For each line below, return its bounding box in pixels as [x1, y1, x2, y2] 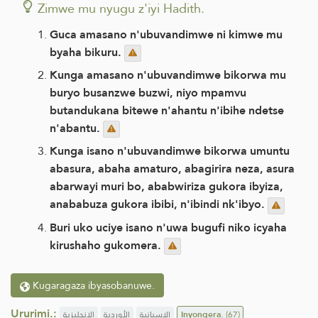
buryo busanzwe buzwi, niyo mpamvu [50, 82, 246, 104]
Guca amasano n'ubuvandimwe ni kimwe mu [50, 23, 283, 45]
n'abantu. [50, 118, 103, 139]
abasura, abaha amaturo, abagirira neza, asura [50, 158, 295, 180]
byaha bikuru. [50, 41, 124, 62]
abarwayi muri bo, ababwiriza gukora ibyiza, [50, 176, 283, 197]
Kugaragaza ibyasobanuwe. [30, 275, 155, 295]
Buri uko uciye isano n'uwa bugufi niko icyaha [50, 216, 287, 238]
